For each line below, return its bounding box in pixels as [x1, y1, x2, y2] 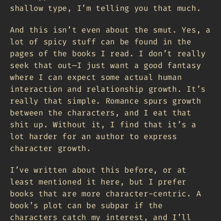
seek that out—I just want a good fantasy [10, 60, 201, 71]
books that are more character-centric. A [10, 188, 201, 199]
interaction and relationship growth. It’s [10, 83, 206, 94]
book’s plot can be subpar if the [10, 200, 163, 211]
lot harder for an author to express [10, 131, 177, 142]
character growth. [10, 143, 91, 153]
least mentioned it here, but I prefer [10, 176, 187, 187]
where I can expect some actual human [10, 72, 182, 82]
